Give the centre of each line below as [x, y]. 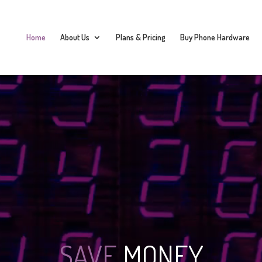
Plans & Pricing [141, 37]
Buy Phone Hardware [215, 37]
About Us [75, 37]
